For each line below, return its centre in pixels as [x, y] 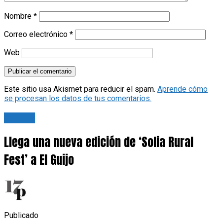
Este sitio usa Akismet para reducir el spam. [81, 89]
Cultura [19, 118]
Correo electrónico [37, 34]
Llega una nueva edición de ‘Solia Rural [99, 142]
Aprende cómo [183, 89]
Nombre [19, 16]
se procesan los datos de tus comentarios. [78, 98]
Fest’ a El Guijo [39, 160]
